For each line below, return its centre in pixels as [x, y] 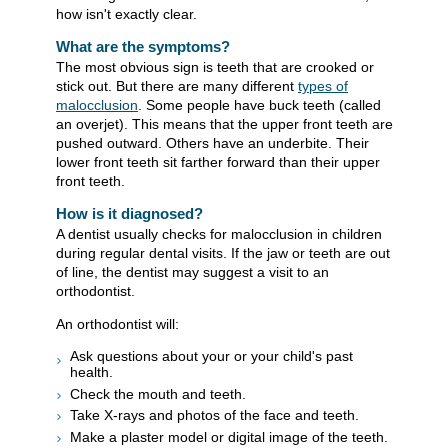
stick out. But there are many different [177, 86]
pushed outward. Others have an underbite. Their [212, 143]
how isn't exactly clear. [126, 14]
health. [91, 372]
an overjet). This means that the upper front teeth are [224, 124]
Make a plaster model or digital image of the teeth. [229, 436]
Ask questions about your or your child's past [211, 356]
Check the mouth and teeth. [158, 393]
